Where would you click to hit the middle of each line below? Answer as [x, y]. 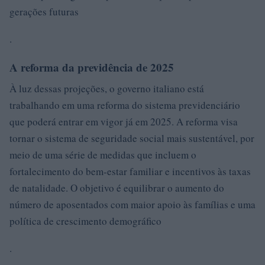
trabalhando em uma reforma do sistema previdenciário [125, 105]
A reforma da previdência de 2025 [92, 67]
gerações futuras [44, 12]
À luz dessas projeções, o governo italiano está [107, 88]
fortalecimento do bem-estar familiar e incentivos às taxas [130, 171]
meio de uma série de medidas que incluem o [103, 155]
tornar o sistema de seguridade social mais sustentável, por [132, 138]
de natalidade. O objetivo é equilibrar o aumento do [117, 188]
